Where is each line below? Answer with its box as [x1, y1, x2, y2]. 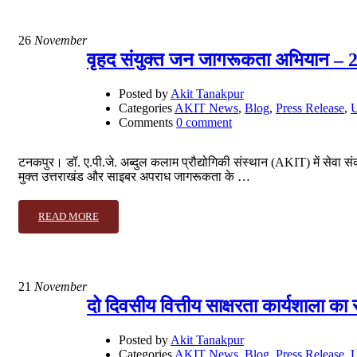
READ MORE [38, 210, 99, 223]
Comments [119, 116, 173, 130]
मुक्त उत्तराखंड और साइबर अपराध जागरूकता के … [18, 170, 250, 184]
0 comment [176, 116, 232, 130]
